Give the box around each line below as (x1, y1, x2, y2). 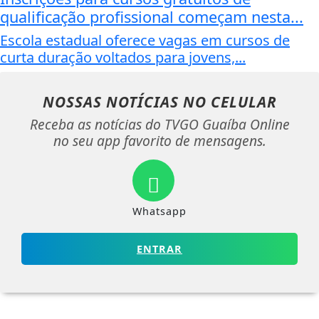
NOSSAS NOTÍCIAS (42, 92, 183, 113)
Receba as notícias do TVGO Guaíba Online (29, 115, 290, 135)
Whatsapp (132, 204, 187, 219)
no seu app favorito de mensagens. (53, 131, 266, 151)
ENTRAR (137, 242, 182, 256)
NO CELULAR (182, 92, 277, 113)
